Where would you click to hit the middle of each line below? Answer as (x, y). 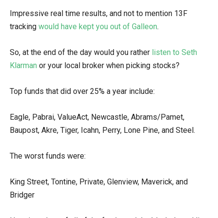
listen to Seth (173, 52)
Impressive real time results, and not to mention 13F (99, 13)
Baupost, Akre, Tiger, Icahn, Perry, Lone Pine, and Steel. (102, 130)
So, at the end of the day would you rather (80, 52)
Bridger (22, 195)
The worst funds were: (48, 156)
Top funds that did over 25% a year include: (82, 91)
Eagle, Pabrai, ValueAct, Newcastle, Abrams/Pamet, (97, 117)
